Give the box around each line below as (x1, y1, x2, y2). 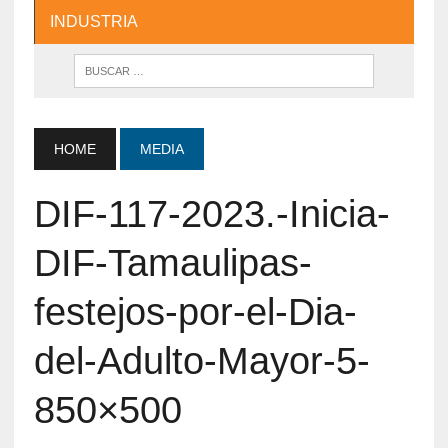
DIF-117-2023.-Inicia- (33, 192, 390, 235)
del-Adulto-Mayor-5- (33, 339, 370, 382)
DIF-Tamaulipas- (33, 241, 312, 284)
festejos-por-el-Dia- (33, 290, 357, 333)
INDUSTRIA (49, 12, 138, 30)
